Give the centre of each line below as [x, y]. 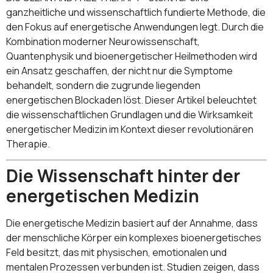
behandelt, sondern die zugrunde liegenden [103, 85]
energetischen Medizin [103, 195]
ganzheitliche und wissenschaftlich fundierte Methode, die [136, 12]
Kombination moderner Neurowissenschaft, [103, 41]
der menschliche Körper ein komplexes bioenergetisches [134, 237]
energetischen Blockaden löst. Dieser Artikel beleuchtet [131, 100]
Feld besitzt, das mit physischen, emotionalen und [116, 252]
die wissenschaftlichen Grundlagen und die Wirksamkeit [129, 114]
